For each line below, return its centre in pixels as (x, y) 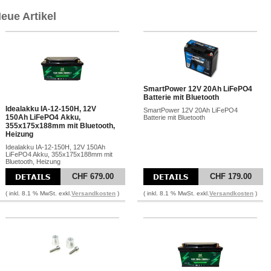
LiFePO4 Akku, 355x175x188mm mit (59, 154)
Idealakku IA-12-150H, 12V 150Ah (55, 147)
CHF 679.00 (93, 176)
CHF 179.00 (231, 176)
